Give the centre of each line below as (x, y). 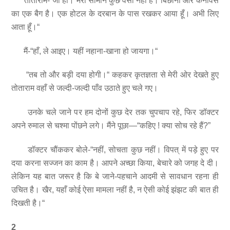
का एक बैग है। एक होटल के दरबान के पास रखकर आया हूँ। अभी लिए (115, 13)
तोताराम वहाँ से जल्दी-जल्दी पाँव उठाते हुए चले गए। (85, 88)
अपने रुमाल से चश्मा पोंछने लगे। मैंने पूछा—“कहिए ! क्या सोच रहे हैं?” (111, 126)
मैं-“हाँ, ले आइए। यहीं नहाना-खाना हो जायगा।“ (85, 51)
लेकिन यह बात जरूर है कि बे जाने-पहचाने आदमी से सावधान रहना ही (115, 177)
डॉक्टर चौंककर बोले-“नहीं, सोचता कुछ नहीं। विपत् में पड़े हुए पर (115, 150)
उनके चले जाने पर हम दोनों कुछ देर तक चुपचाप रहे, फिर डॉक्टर (115, 112)
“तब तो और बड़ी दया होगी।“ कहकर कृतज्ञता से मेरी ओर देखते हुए (115, 75)
